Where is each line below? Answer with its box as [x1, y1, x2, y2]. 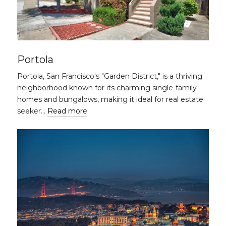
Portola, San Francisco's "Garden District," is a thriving [17, 72, 202, 81]
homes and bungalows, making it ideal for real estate [17, 95, 203, 104]
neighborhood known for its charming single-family [17, 83, 197, 92]
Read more [47, 106, 87, 116]
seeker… [17, 106, 47, 116]
